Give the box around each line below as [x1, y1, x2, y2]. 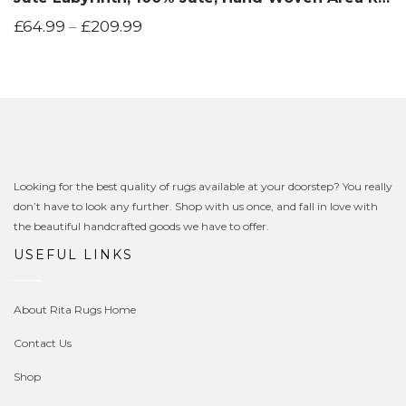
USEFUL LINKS [14, 246, 133, 263]
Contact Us [14, 335, 72, 350]
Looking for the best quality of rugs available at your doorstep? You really [14, 179, 392, 193]
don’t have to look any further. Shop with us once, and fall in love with [14, 198, 378, 213]
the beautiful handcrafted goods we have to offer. [14, 218, 269, 233]
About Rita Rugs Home [14, 302, 136, 316]
